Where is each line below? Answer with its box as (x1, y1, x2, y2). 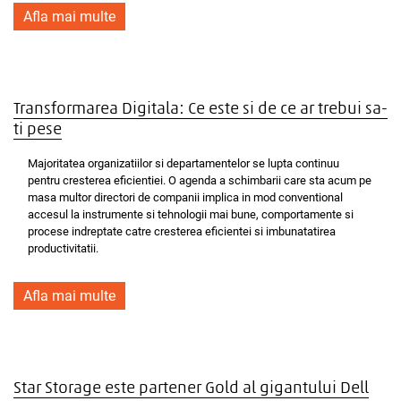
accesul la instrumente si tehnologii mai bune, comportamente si (28, 208, 354, 221)
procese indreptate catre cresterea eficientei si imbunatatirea (28, 225, 336, 238)
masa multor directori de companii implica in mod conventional (28, 191, 343, 204)
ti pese (13, 122, 62, 139)
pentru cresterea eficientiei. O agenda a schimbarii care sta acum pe (28, 174, 371, 187)
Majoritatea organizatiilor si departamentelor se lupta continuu (28, 157, 339, 170)
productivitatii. (28, 242, 98, 255)
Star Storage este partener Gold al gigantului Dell (13, 380, 369, 397)
